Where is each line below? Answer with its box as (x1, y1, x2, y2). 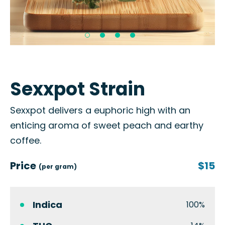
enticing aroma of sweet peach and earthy (10, 119, 203, 132)
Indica (33, 198, 62, 211)
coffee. (10, 134, 41, 147)
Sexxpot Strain (10, 76, 145, 102)
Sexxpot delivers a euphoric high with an (10, 104, 190, 117)
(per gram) (39, 162, 77, 171)
